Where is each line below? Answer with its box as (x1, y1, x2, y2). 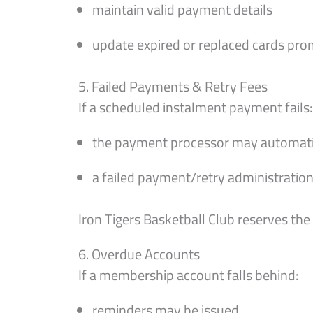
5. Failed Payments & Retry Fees (78, 75, 268, 97)
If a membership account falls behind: (78, 264, 298, 286)
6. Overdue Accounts (78, 243, 200, 265)
